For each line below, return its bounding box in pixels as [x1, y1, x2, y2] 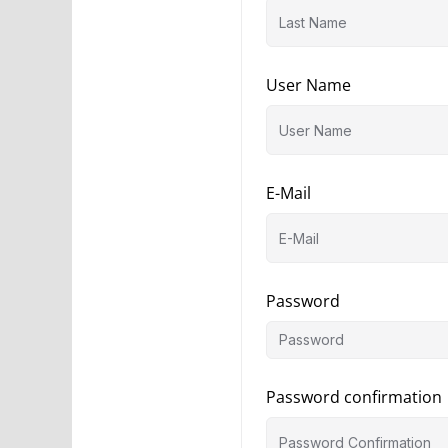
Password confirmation [266, 386, 442, 408]
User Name [266, 74, 351, 96]
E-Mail [266, 182, 311, 204]
